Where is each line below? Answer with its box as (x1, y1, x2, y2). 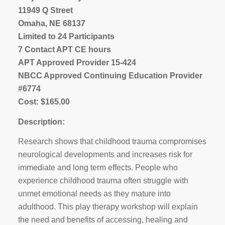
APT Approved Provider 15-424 (18, 58, 136, 67)
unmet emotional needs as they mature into (18, 189, 171, 198)
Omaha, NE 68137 (18, 19, 85, 28)
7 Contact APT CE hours (18, 45, 111, 54)
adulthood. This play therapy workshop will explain (18, 202, 198, 211)
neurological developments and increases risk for (18, 150, 192, 159)
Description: (18, 117, 65, 126)
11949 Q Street (18, 6, 73, 15)
